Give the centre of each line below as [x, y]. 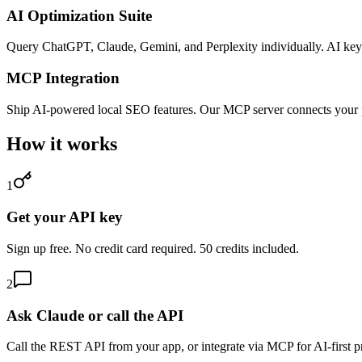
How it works [62, 143]
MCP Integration [63, 78]
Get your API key [65, 217]
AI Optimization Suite [79, 15]
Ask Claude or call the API [95, 315]
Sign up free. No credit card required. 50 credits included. [153, 248]
